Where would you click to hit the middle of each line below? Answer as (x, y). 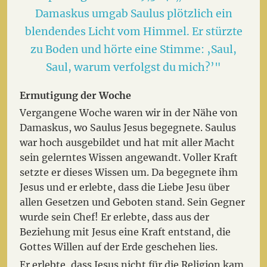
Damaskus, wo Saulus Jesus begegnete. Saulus (128, 128)
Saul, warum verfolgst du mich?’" (133, 67)
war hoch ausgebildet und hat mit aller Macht (128, 143)
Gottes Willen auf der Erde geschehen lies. (119, 247)
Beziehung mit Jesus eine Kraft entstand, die (125, 232)
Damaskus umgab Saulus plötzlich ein (133, 13)
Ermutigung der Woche (76, 95)
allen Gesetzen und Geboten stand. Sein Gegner (133, 202)
